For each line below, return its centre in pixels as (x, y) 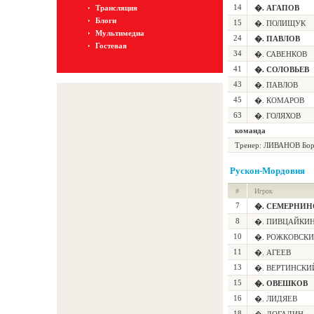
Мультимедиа (120, 33)
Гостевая (111, 46)
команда (250, 130)
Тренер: (249, 145)
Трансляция (116, 8)
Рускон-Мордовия (267, 171)
